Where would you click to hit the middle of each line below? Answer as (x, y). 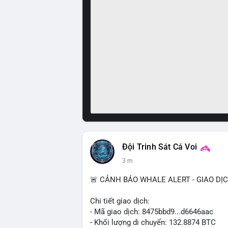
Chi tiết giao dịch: (120, 201)
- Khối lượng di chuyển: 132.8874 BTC (153, 222)
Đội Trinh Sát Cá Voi (160, 147)
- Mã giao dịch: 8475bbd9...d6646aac (152, 212)
